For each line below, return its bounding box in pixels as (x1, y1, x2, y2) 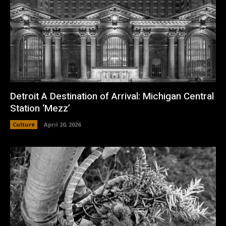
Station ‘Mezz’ (10, 101, 70, 116)
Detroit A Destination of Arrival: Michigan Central (10, 89, 214, 103)
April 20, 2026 (44, 120, 81, 128)
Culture (13, 120, 35, 128)
